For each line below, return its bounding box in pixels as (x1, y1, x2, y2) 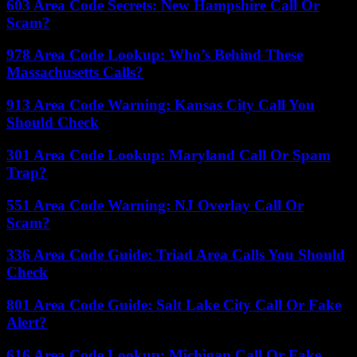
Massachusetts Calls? (6, 64, 143, 81)
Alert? (6, 314, 47, 331)
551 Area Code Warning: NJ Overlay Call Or (6, 196, 304, 214)
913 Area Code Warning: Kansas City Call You (6, 96, 315, 114)
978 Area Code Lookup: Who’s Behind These (6, 46, 303, 64)
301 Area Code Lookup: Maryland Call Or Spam (6, 146, 331, 163)
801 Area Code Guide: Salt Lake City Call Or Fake (6, 296, 341, 313)
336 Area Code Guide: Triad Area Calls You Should (6, 246, 345, 264)
